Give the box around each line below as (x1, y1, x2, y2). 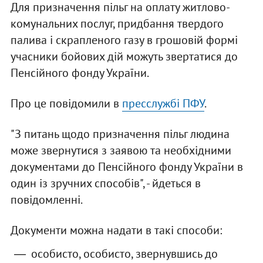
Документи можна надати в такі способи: (10, 222, 222, 238)
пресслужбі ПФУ (122, 96, 204, 112)
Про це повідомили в (10, 96, 122, 112)
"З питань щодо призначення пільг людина (10, 126, 230, 142)
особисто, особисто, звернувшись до (31, 246, 218, 262)
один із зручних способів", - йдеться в (10, 176, 201, 191)
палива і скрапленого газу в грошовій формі (10, 32, 238, 48)
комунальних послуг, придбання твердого (10, 16, 224, 32)
